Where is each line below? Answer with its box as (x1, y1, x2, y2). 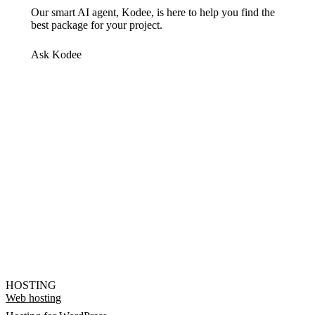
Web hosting (6, 291, 61, 304)
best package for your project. (31, 19, 162, 32)
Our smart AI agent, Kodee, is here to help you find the (31, 6, 275, 19)
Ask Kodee (31, 49, 82, 61)
